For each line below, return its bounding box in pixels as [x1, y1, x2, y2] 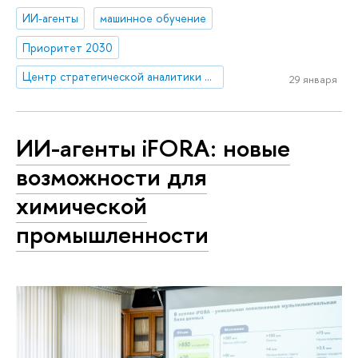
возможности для [16, 159, 207, 193]
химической [16, 188, 147, 222]
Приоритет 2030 [22, 39, 113, 55]
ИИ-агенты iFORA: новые [16, 130, 290, 165]
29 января [288, 72, 337, 86]
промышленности [16, 217, 209, 251]
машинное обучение [100, 10, 207, 26]
